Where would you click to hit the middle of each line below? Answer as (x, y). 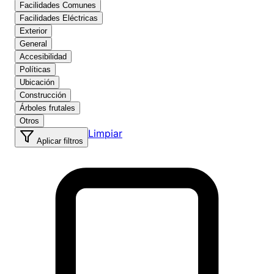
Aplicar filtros (60, 141)
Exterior (33, 31)
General (33, 44)
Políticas (35, 70)
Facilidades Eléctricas (59, 18)
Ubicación (37, 83)
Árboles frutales (47, 108)
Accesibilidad (43, 57)
